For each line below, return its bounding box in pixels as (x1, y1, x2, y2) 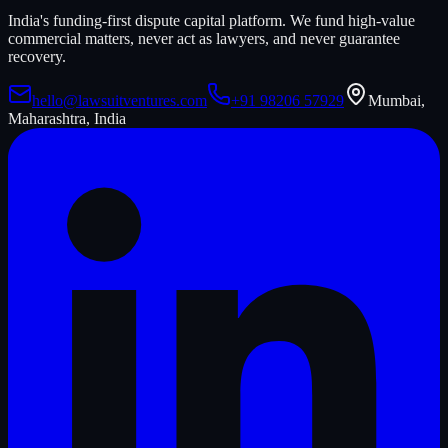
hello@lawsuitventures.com (32, 92, 207, 110)
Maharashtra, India (8, 110, 126, 128)
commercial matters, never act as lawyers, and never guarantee (8, 30, 400, 48)
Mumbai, (368, 92, 425, 110)
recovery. (8, 48, 66, 66)
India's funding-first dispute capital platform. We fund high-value (8, 12, 415, 30)
